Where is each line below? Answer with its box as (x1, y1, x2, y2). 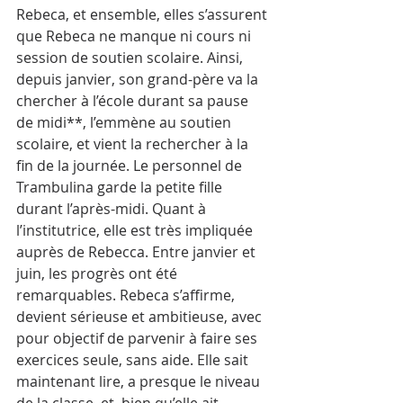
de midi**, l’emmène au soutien (16, 112, 235, 132)
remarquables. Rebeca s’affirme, (16, 284, 238, 305)
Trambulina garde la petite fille (16, 176, 226, 197)
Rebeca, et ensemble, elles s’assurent (16, 4, 271, 24)
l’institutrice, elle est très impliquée (16, 219, 256, 240)
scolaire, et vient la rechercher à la (16, 133, 252, 154)
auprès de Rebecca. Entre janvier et (16, 241, 259, 262)
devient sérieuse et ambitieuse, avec (16, 306, 265, 327)
